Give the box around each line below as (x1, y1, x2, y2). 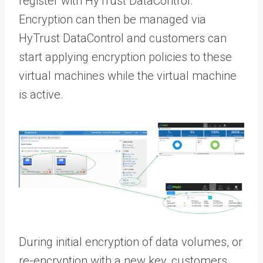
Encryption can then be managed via (19, 12, 206, 26)
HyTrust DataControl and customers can (19, 31, 227, 45)
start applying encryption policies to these (19, 49, 232, 64)
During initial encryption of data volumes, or (19, 234, 242, 249)
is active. (19, 87, 63, 102)
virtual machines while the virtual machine (19, 68, 237, 83)
